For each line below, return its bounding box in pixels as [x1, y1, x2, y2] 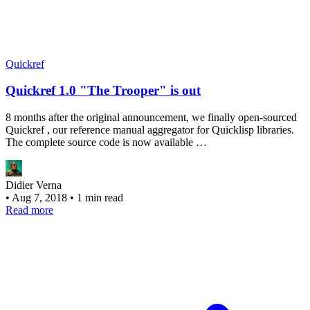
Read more [6, 204, 53, 217]
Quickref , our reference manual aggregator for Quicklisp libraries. [6, 124, 294, 136]
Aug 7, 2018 [12, 192, 70, 204]
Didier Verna [6, 179, 62, 192]
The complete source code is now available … [6, 136, 207, 149]
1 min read [77, 192, 123, 204]
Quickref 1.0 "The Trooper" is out [6, 83, 201, 98]
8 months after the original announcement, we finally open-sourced [6, 111, 297, 124]
